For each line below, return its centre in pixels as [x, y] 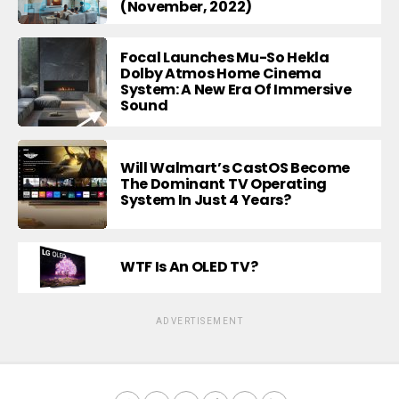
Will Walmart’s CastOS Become [236, 168]
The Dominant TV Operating [224, 184]
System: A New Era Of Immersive [236, 90]
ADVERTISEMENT [199, 321]
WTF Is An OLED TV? [189, 267]
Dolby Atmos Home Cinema [221, 74]
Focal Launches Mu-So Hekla [225, 58]
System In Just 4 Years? [206, 200]
